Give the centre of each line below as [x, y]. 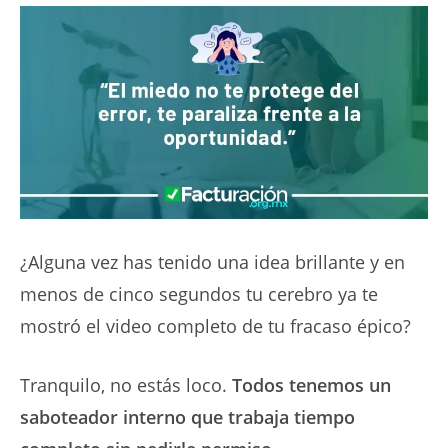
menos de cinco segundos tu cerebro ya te [199, 293]
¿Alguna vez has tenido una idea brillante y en [212, 261]
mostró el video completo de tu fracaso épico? [215, 325]
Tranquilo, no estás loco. [126, 384]
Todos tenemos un [311, 384]
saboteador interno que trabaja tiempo [187, 416]
